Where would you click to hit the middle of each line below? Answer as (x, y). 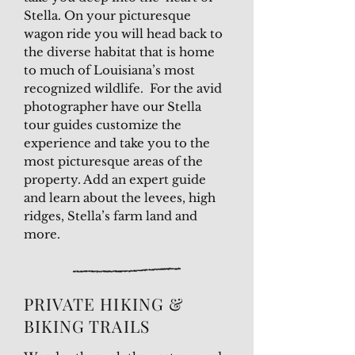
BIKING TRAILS (87, 326)
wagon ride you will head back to (123, 34)
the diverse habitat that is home (119, 52)
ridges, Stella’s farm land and (111, 216)
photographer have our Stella (113, 107)
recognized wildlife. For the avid (123, 88)
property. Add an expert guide (115, 179)
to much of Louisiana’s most (109, 70)
